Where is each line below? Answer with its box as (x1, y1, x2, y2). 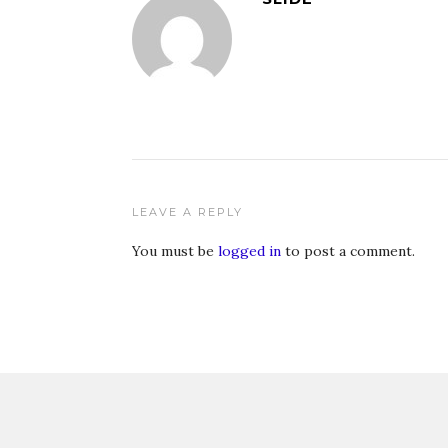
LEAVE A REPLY (132, 205, 243, 219)
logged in (218, 242, 281, 260)
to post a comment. (281, 242, 415, 260)
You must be (132, 242, 218, 260)
